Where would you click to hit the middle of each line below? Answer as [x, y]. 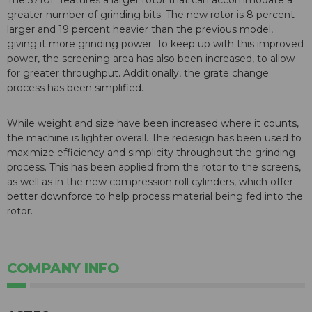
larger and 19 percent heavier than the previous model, [140, 30]
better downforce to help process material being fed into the [155, 197]
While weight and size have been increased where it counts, [153, 124]
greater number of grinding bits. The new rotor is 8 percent [151, 15]
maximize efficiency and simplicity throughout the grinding [151, 153]
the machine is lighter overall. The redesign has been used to [154, 138]
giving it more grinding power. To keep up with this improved [155, 44]
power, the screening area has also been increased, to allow [151, 59]
